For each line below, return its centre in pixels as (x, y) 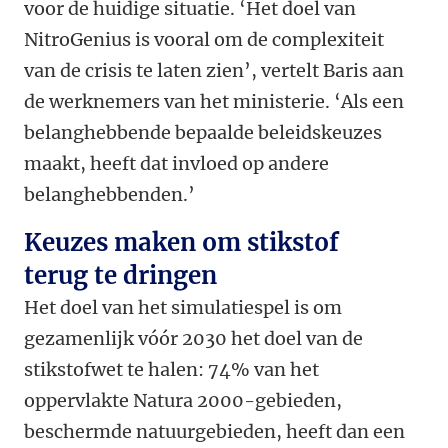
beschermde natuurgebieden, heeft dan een (214, 432)
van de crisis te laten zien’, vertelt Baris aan (214, 71)
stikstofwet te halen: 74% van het (171, 370)
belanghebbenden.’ (111, 195)
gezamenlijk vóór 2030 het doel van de (193, 339)
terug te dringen (120, 276)
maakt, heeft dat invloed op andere (176, 164)
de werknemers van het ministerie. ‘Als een (214, 102)
